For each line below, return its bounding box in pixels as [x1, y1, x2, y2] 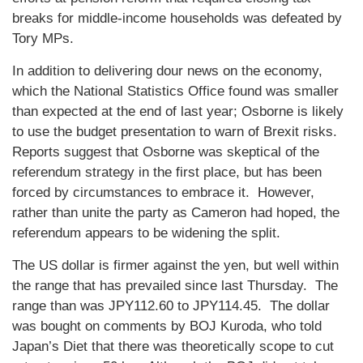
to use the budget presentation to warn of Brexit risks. [12, 124, 341, 140]
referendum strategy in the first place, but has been [12, 164, 322, 181]
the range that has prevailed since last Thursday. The [12, 278, 338, 294]
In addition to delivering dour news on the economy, [12, 63, 322, 79]
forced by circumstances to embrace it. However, [12, 185, 314, 201]
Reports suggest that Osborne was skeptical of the [12, 144, 319, 160]
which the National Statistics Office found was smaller [12, 83, 339, 100]
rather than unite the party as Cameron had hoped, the [12, 205, 340, 221]
